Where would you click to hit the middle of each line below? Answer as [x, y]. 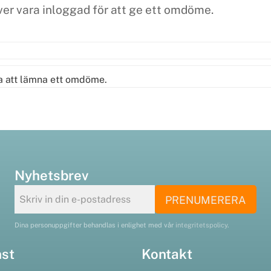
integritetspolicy [201, 225]
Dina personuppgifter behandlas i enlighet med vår [95, 225]
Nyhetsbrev [51, 176]
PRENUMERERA [206, 200]
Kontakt [167, 254]
